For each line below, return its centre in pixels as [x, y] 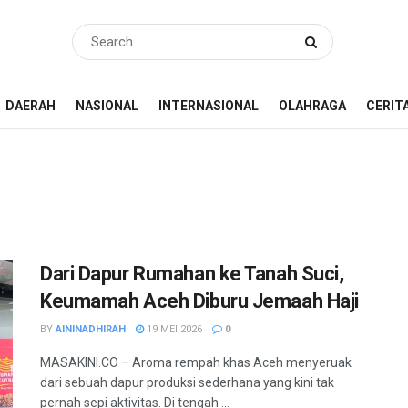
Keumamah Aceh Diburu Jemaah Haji [199, 301]
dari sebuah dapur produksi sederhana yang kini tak [187, 382]
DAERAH [31, 106]
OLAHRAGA [312, 106]
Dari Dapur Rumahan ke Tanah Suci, [192, 274]
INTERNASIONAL [209, 106]
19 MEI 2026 [173, 329]
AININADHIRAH [91, 329]
